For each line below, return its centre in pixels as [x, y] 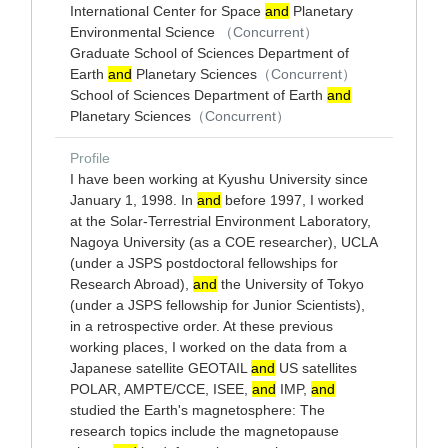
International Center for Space [167, 11]
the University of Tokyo [290, 284]
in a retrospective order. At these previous [201, 326]
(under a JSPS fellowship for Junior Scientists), [217, 305]
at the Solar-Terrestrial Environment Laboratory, [220, 221]
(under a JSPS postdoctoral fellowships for [204, 263]
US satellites [316, 368]
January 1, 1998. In [133, 200]
